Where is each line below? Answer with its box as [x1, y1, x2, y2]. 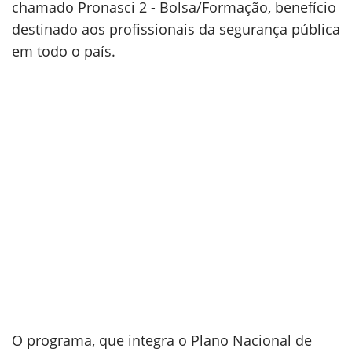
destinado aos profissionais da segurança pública [12, 20, 340, 38]
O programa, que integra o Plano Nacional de [12, 331, 312, 350]
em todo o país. [12, 42, 115, 60]
